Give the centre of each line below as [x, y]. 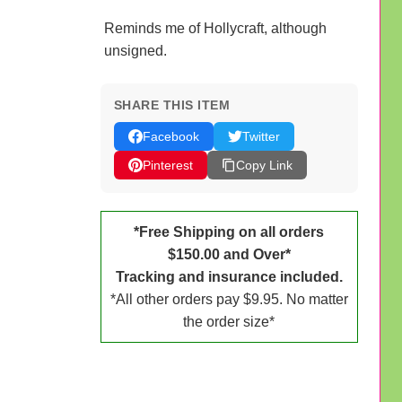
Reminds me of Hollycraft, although [215, 28]
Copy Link [264, 165]
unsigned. [135, 50]
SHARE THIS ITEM [171, 105]
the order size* [229, 321]
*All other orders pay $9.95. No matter [229, 299]
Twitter [261, 136]
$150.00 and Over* [229, 254]
